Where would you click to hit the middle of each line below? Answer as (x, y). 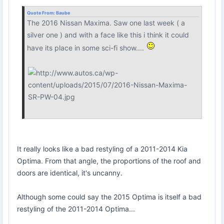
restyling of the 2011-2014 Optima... (76, 208)
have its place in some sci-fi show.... (86, 47)
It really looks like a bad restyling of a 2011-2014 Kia (102, 148)
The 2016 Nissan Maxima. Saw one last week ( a (106, 22)
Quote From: (41, 12)
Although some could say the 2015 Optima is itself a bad (109, 196)
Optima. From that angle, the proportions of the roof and (109, 160)
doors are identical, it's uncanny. (70, 172)
